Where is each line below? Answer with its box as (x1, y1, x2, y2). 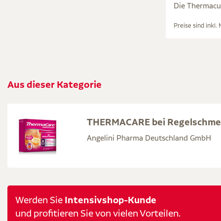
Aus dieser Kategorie (7, 78, 102, 91)
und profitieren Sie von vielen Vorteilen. (15, 208, 181, 220)
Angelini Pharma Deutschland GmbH (87, 133, 211, 143)
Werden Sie (15, 194, 65, 206)
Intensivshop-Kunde (65, 194, 156, 206)
